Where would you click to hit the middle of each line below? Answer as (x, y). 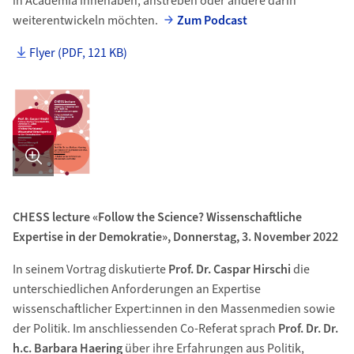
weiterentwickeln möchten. (86, 21)
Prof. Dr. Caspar (210, 269)
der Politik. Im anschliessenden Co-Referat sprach (145, 329)
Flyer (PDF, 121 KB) (79, 53)
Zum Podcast (213, 21)
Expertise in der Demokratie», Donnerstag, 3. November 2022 (175, 237)
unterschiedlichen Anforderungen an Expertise (136, 289)
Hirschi (271, 269)
